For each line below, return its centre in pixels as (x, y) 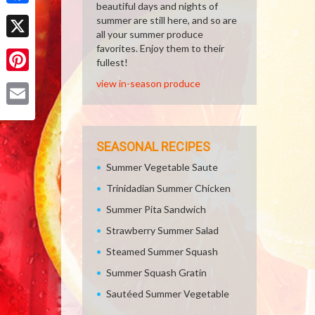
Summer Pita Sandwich (156, 209)
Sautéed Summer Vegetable (168, 294)
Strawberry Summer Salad (162, 230)
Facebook (27, 14)
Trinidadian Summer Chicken (168, 188)
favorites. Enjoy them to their (160, 48)
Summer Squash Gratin (156, 272)
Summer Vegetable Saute (162, 167)
